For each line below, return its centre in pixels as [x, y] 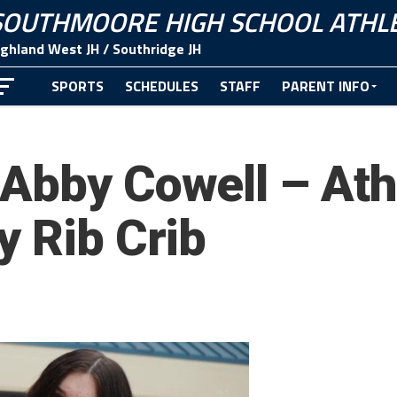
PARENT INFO [326, 86]
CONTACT [82, 125]
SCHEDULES [162, 86]
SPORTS [78, 86]
